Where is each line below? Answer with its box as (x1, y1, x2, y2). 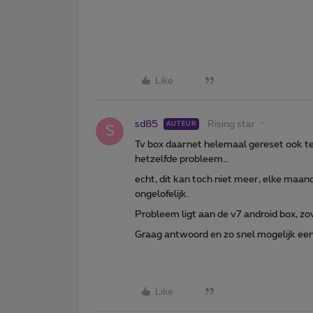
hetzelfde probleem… (135, 154, 229, 164)
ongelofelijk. (135, 189, 189, 199)
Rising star (208, 119, 256, 129)
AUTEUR (166, 120, 196, 127)
